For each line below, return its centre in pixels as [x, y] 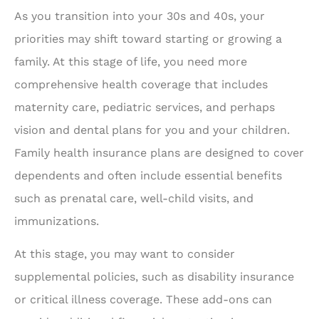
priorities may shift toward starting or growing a [148, 38]
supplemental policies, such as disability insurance [154, 277]
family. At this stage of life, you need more [131, 61]
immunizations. [57, 221]
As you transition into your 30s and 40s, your [140, 16]
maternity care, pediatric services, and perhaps [145, 107]
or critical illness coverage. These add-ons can [143, 299]
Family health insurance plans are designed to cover [159, 152]
